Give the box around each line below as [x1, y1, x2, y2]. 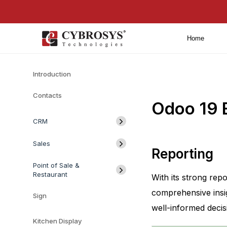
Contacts [33, 91, 62, 99]
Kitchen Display [33, 217, 83, 225]
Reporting [151, 146, 213, 162]
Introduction [33, 70, 71, 78]
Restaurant [33, 170, 67, 178]
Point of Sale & [33, 161, 80, 169]
